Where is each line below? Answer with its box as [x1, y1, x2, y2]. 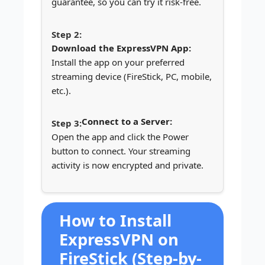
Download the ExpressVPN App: [51, 41, 191, 54]
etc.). [51, 84, 71, 96]
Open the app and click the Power [51, 130, 189, 143]
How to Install [59, 209, 172, 231]
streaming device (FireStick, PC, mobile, [51, 70, 212, 82]
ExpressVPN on [59, 228, 179, 250]
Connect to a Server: [82, 115, 172, 127]
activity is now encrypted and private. [51, 159, 203, 171]
